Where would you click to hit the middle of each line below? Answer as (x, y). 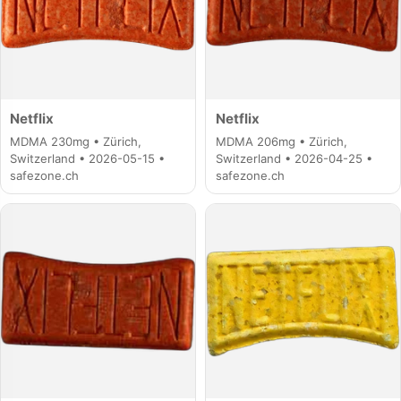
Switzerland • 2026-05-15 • (88, 158)
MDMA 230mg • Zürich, (76, 141)
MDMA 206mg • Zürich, (281, 141)
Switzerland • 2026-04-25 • (294, 158)
